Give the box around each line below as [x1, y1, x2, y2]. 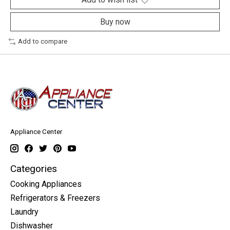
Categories [10, 162, 57, 175]
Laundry [10, 207, 39, 217]
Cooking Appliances [10, 179, 82, 189]
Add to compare [17, 37, 67, 46]
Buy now [100, 17, 130, 27]
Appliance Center [10, 128, 62, 136]
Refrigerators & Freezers [10, 193, 100, 203]
